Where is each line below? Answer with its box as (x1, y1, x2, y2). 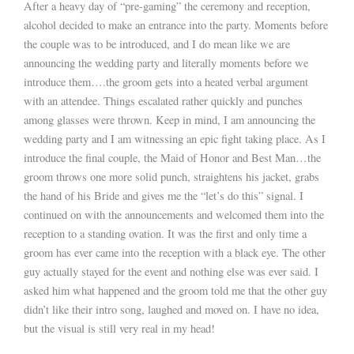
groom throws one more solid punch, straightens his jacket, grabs (24, 169, 319, 185)
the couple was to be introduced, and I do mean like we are (24, 36, 290, 52)
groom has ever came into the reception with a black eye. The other (24, 245, 326, 261)
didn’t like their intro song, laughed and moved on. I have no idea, (24, 302, 319, 318)
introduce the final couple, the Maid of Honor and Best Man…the (24, 150, 321, 166)
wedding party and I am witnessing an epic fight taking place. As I (24, 131, 326, 147)
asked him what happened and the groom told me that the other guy (24, 283, 327, 299)
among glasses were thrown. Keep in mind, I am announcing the (24, 112, 315, 128)
